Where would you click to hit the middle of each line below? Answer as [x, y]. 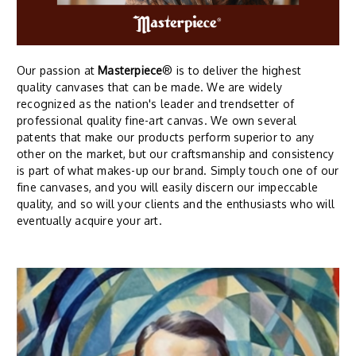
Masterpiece [130, 70]
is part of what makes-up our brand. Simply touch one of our [178, 170]
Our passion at [58, 70]
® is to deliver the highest [232, 70]
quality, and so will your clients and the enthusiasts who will [176, 203]
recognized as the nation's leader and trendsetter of [155, 103]
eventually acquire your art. [89, 220]
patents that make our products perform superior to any [166, 137]
